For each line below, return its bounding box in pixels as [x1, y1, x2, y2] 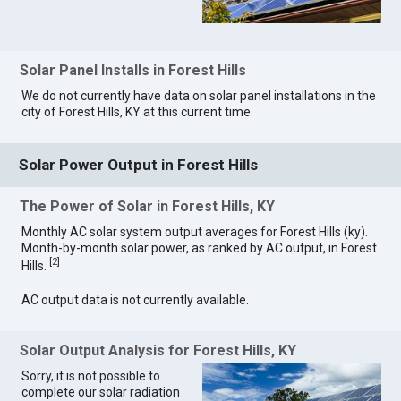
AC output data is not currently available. [21, 292, 250, 307]
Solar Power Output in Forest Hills [19, 156, 259, 175]
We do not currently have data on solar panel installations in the [21, 89, 377, 104]
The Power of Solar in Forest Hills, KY [20, 198, 276, 216]
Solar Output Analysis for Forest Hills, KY [20, 342, 297, 360]
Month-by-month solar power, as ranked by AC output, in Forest [21, 241, 378, 256]
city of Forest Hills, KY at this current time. [21, 105, 254, 120]
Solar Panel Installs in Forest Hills [20, 62, 247, 80]
